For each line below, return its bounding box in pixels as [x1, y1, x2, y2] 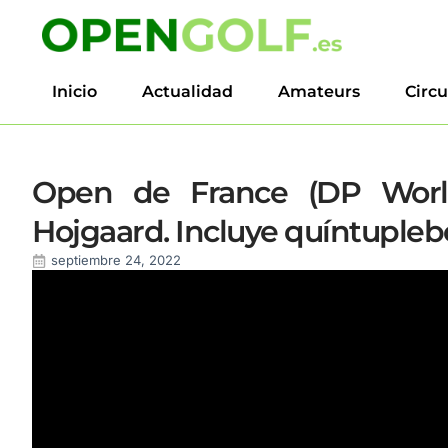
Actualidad [142, 82, 233, 101]
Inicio [52, 82, 97, 101]
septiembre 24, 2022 [51, 252, 181, 268]
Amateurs [278, 82, 360, 101]
